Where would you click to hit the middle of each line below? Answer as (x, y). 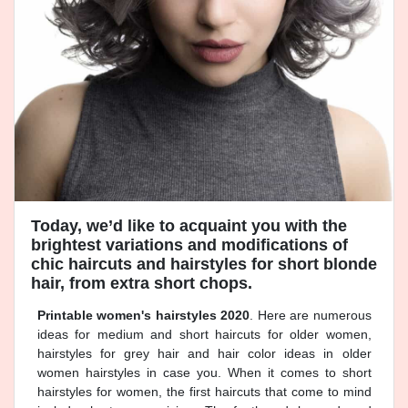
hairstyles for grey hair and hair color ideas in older (204, 354)
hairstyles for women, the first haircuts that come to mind (204, 392)
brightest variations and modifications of (189, 245)
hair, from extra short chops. (141, 284)
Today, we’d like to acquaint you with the (189, 226)
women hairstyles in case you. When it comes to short (204, 373)
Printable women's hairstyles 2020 (143, 316)
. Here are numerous (311, 316)
